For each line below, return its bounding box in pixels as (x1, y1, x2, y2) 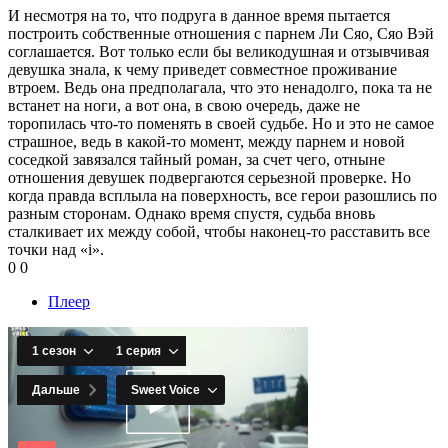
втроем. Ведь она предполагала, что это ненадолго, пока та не (8, 78, 432, 96)
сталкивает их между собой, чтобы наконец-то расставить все (8, 222, 430, 240)
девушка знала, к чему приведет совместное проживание (8, 60, 397, 78)
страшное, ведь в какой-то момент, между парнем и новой (8, 132, 405, 150)
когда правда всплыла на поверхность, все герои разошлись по (8, 186, 437, 204)
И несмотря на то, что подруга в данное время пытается (8, 6, 390, 24)
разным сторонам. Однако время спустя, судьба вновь (8, 204, 375, 222)
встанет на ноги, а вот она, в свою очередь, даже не (8, 96, 360, 114)
